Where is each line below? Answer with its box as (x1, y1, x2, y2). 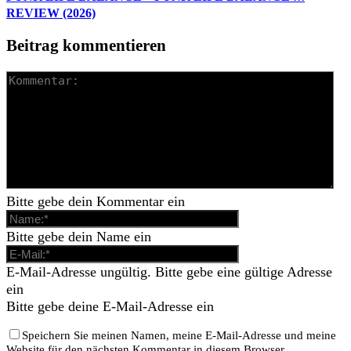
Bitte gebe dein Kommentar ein (6, 194, 185, 210)
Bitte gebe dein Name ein (6, 229, 151, 245)
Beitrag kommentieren (6, 36, 166, 56)
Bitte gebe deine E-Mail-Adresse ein (6, 299, 214, 315)
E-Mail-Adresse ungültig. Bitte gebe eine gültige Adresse (6, 264, 332, 280)
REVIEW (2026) (6, 6, 96, 20)
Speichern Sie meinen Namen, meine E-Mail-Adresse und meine (22, 329, 336, 342)
